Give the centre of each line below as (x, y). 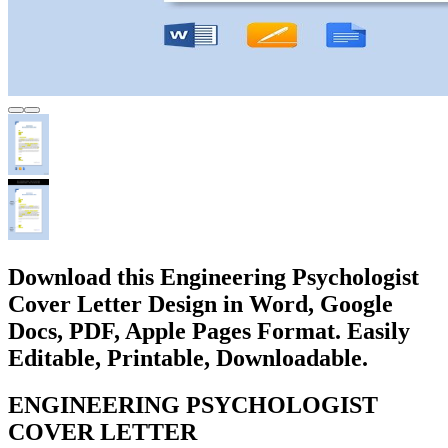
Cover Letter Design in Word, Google (200, 303)
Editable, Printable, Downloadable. (188, 357)
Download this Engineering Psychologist (213, 276)
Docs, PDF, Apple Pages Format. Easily (209, 330)
